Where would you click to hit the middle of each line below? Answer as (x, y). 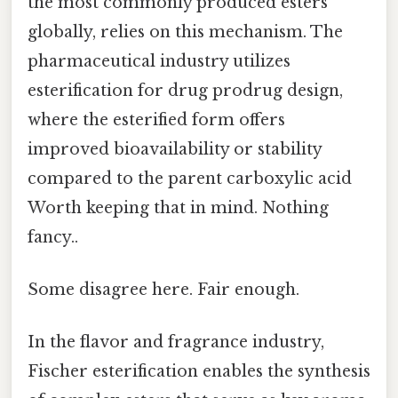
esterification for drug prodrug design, (185, 90)
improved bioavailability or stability (175, 149)
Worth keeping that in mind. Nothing (178, 207)
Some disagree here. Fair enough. (163, 290)
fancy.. (53, 237)
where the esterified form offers (156, 119)
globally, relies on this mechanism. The (185, 32)
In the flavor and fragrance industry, (176, 342)
